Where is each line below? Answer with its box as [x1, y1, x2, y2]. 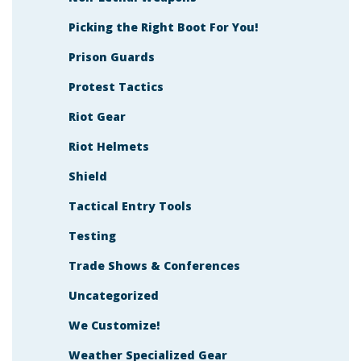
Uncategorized [68, 287, 159, 303]
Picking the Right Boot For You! [68, 19, 258, 35]
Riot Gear [68, 108, 126, 124]
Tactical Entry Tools [68, 197, 192, 214]
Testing [68, 227, 116, 243]
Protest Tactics [68, 78, 164, 94]
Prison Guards [68, 48, 155, 64]
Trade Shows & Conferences [68, 257, 240, 273]
